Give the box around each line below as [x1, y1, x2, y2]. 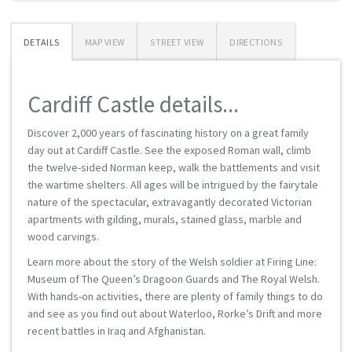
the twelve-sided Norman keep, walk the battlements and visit [27, 160, 320, 174]
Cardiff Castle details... [27, 90, 239, 119]
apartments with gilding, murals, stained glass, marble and [27, 212, 302, 226]
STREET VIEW [150, 36, 204, 48]
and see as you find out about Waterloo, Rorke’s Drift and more [27, 306, 322, 321]
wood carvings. [27, 229, 99, 244]
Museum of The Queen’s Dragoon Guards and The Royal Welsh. [27, 272, 320, 286]
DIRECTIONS [229, 36, 282, 48]
